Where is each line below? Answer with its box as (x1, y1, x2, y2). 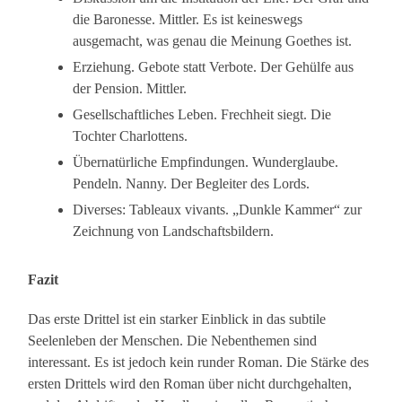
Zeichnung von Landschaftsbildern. (73, 223, 275, 240)
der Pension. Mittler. (73, 81, 188, 97)
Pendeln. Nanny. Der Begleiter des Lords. (73, 176, 310, 192)
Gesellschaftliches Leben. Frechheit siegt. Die (73, 107, 332, 123)
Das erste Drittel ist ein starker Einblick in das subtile (28, 311, 327, 328)
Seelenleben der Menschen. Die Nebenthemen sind (28, 333, 318, 349)
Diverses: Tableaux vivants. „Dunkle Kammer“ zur (73, 202, 363, 218)
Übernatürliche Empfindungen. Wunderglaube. (73, 154, 339, 170)
